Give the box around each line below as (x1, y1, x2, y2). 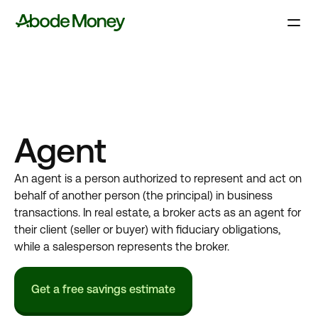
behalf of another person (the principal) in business (14, 189, 273, 202)
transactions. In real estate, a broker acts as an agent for (14, 206, 301, 219)
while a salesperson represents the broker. (14, 240, 229, 253)
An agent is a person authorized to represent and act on (14, 172, 302, 185)
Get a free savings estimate (31, 283, 175, 296)
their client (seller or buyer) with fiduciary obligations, (14, 223, 280, 236)
